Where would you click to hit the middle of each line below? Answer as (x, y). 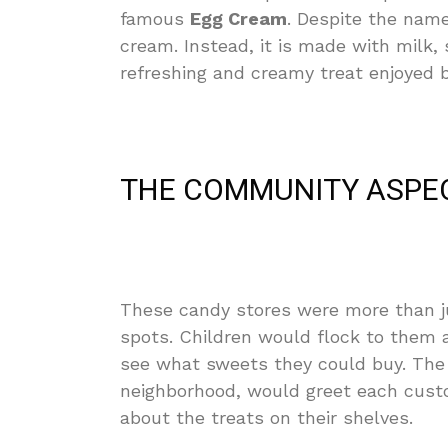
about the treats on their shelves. (266, 417)
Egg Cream (238, 18)
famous (155, 18)
